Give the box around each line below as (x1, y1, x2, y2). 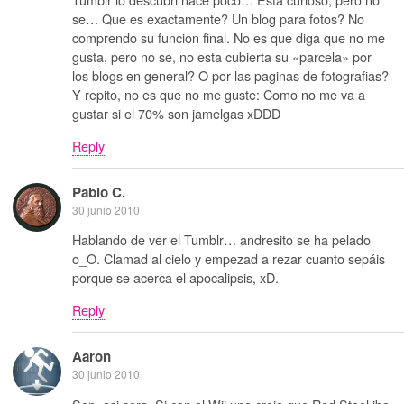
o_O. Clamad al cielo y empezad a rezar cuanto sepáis (72, 249, 385, 269)
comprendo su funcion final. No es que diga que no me (72, 28, 385, 48)
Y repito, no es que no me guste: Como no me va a (72, 85, 365, 105)
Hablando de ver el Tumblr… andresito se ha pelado (72, 230, 371, 250)
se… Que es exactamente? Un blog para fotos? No (72, 9, 364, 29)
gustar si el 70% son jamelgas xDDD (72, 104, 280, 124)
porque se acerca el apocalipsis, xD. (72, 268, 279, 288)
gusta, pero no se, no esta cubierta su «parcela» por (72, 47, 372, 67)
